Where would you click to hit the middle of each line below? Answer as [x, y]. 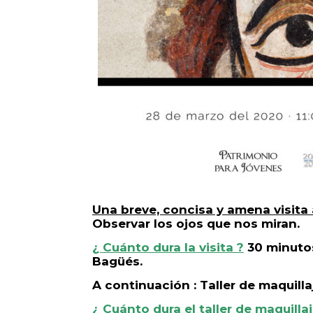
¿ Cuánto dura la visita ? [168, 248]
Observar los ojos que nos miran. [196, 224]
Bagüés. [117, 262]
